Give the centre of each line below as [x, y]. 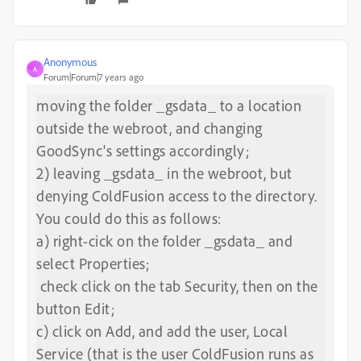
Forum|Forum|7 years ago [93, 77]
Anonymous [70, 62]
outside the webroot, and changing [149, 128]
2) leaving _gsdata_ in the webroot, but [164, 173]
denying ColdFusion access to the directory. [177, 196]
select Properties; [93, 263]
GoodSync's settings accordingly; [143, 151]
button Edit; [75, 309]
